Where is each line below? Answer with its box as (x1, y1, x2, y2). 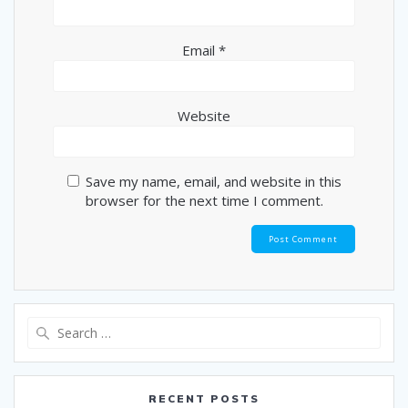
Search (203, 315, 245, 334)
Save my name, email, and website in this (85, 171, 342, 190)
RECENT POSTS (148, 391, 260, 405)
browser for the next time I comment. (85, 190, 323, 209)
